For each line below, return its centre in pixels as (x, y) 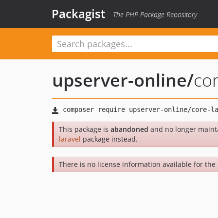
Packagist (79, 13)
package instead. (109, 139)
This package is (85, 129)
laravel (70, 139)
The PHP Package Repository (155, 14)
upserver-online (119, 80)
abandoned (129, 129)
